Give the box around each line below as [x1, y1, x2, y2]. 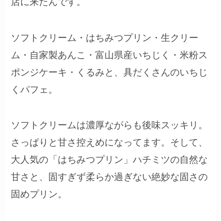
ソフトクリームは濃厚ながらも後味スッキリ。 [11, 120, 208, 131]
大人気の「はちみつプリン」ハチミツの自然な [11, 154, 208, 165]
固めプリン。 [11, 189, 68, 200]
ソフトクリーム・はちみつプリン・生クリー [11, 32, 199, 43]
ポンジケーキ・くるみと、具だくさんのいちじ [11, 67, 208, 77]
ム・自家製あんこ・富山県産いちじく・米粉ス [11, 49, 208, 60]
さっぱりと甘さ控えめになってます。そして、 [11, 137, 208, 148]
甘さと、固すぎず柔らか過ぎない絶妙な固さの [11, 172, 208, 183]
